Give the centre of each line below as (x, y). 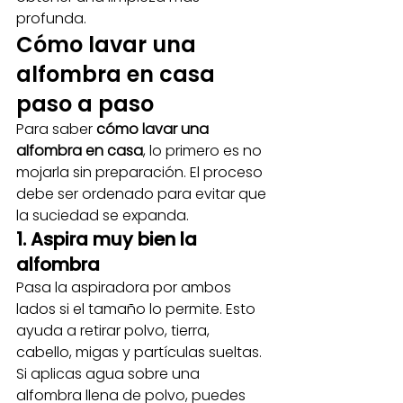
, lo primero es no (204, 151)
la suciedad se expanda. (103, 215)
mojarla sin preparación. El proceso (141, 172)
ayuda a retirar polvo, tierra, (115, 331)
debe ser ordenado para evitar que (143, 194)
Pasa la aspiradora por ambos (125, 287)
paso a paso (85, 104)
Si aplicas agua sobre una (110, 374)
